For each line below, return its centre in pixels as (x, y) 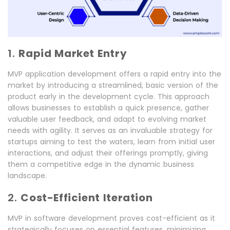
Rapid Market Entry (73, 54)
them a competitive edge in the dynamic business (101, 165)
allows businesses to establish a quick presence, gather (108, 108)
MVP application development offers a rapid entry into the (114, 74)
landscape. (27, 176)
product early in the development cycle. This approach (109, 97)
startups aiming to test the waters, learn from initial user (111, 142)
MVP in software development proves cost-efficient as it (111, 218)
